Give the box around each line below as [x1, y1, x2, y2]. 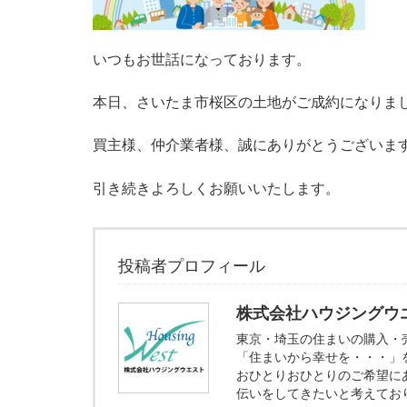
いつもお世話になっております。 [93, 51, 311, 67]
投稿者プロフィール [118, 256, 265, 275]
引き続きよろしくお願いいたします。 [93, 180, 340, 196]
